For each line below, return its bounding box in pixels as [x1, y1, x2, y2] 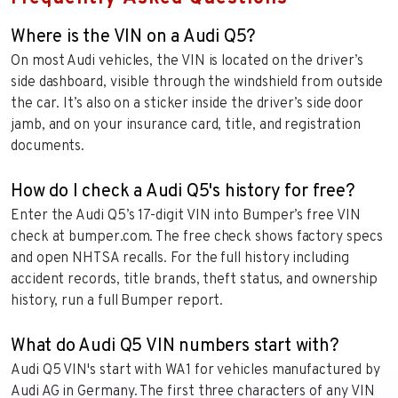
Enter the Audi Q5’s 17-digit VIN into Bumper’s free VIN [11, 206, 361, 225]
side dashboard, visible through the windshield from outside [11, 73, 384, 92]
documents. [11, 137, 85, 155]
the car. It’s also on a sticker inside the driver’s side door [11, 94, 364, 113]
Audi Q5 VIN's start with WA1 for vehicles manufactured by [11, 361, 380, 379]
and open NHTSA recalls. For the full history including [11, 249, 349, 267]
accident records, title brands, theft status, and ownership [11, 270, 378, 289]
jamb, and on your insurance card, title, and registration [11, 115, 361, 134]
